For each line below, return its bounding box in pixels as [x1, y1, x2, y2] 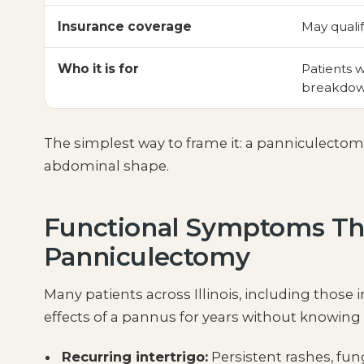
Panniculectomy [43, 240, 250, 272]
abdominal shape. [43, 157, 169, 174]
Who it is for [57, 60, 139, 76]
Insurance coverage [57, 18, 192, 34]
